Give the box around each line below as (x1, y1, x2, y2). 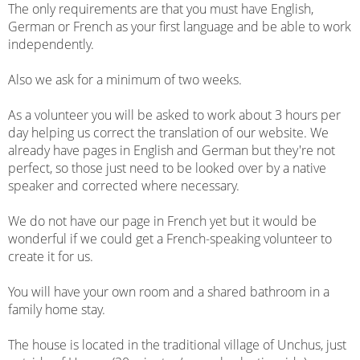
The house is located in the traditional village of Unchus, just (8, 336, 347, 354)
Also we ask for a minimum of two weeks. (8, 71, 243, 89)
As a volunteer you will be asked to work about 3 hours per (8, 106, 342, 125)
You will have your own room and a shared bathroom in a (8, 283, 330, 301)
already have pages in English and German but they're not (8, 141, 336, 160)
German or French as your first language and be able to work (8, 18, 352, 36)
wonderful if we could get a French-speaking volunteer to (8, 230, 333, 248)
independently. (8, 35, 95, 54)
